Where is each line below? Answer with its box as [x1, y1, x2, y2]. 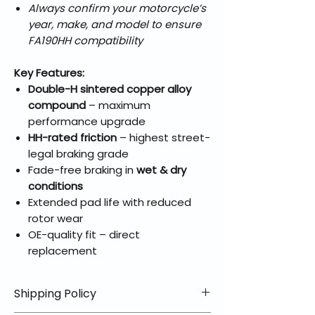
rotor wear [28, 211, 83, 226]
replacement [28, 243, 97, 259]
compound [28, 98, 86, 113]
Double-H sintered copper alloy [28, 82, 191, 97]
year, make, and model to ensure [28, 17, 201, 32]
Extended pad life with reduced [28, 195, 191, 210]
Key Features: [14, 65, 84, 81]
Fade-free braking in [28, 162, 136, 178]
